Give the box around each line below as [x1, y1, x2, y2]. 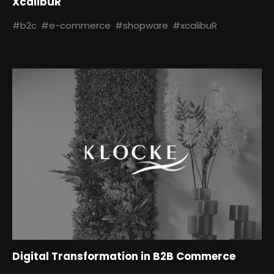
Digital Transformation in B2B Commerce [12, 249, 235, 264]
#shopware [115, 18, 168, 32]
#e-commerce [41, 18, 111, 32]
